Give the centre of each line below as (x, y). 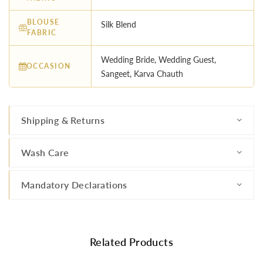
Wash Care (45, 152)
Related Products (131, 242)
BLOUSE (43, 22)
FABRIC (42, 33)
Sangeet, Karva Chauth (142, 73)
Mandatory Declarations (74, 184)
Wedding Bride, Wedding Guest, (159, 59)
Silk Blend (119, 25)
